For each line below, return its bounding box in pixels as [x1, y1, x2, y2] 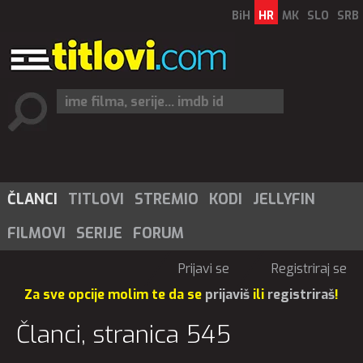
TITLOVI [68, 190, 124, 209]
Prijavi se [178, 260, 229, 277]
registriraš [267, 286, 335, 303]
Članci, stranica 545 [16, 318, 231, 351]
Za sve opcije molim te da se [24, 286, 205, 303]
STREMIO [135, 190, 199, 209]
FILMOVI [7, 224, 66, 243]
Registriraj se [271, 260, 347, 277]
